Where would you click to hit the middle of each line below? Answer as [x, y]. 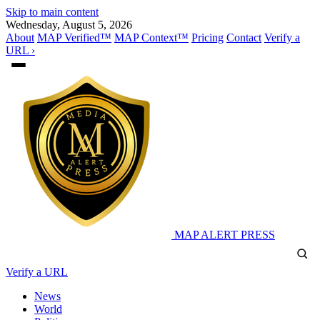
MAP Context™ [151, 37]
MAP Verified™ [74, 37]
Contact [244, 37]
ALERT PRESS [237, 235]
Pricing [207, 37]
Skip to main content [52, 12]
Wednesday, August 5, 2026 [69, 25]
